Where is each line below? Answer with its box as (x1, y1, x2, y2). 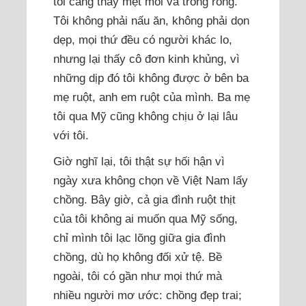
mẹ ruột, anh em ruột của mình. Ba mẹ (53, 90, 251, 105)
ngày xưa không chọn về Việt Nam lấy (53, 173, 249, 188)
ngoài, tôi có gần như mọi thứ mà (53, 269, 223, 283)
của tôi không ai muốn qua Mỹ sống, (53, 212, 238, 226)
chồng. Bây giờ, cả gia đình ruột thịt (53, 193, 236, 207)
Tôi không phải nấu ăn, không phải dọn (53, 14, 250, 28)
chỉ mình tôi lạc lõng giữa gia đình (53, 231, 226, 245)
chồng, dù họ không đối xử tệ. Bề (53, 250, 223, 264)
